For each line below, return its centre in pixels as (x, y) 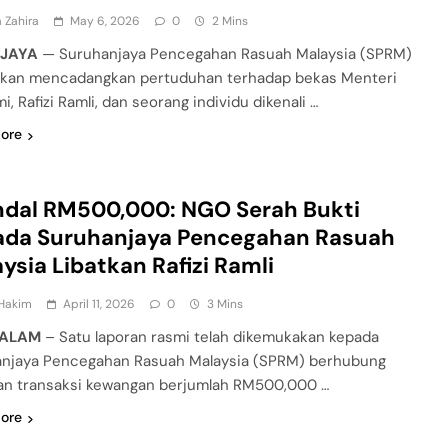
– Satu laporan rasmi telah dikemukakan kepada (210, 337)
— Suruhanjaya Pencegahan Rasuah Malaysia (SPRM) (225, 54)
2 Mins (230, 21)
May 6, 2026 (105, 21)
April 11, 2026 (99, 304)
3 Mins (225, 304)
